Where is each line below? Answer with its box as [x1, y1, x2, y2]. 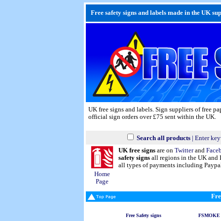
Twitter [175, 147, 193, 154]
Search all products [137, 135, 190, 142]
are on [155, 147, 175, 154]
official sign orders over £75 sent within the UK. [88, 113, 216, 120]
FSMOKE [198, 213, 220, 218]
